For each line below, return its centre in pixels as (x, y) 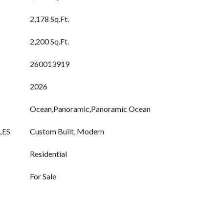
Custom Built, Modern (67, 131)
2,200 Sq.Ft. (49, 41)
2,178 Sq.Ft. (49, 19)
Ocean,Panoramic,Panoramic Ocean (90, 109)
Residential (48, 154)
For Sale (43, 176)
